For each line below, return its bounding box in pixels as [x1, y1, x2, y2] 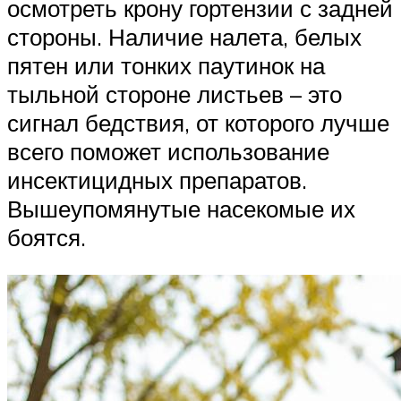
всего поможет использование [7, 137, 329, 166]
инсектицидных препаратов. [7, 166, 307, 195]
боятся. [7, 223, 86, 252]
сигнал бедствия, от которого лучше [7, 108, 389, 138]
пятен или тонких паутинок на [7, 51, 325, 81]
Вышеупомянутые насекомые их [7, 194, 355, 224]
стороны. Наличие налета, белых [7, 22, 362, 52]
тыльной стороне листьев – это [7, 80, 342, 109]
